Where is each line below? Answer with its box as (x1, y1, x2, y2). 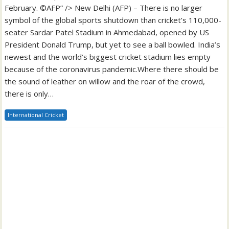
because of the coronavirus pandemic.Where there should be (5, 64, 219, 75)
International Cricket (8, 111, 64, 119)
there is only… (5, 88, 54, 99)
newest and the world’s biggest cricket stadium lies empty (5, 52, 211, 62)
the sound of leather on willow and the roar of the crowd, (5, 76, 205, 87)
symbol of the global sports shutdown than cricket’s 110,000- (5, 15, 222, 26)
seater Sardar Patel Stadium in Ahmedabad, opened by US (5, 27, 210, 38)
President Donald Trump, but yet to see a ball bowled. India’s (5, 39, 221, 50)
